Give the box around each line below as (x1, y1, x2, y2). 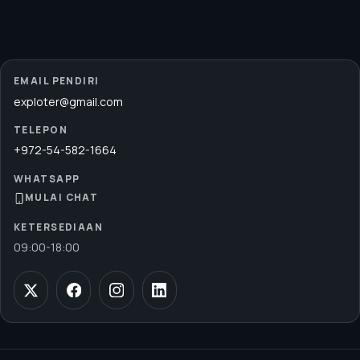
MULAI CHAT (25, 190, 99, 205)
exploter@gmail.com (14, 93, 123, 109)
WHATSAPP (14, 171, 80, 186)
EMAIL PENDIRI (14, 74, 100, 88)
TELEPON (14, 122, 67, 137)
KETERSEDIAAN (14, 220, 104, 235)
